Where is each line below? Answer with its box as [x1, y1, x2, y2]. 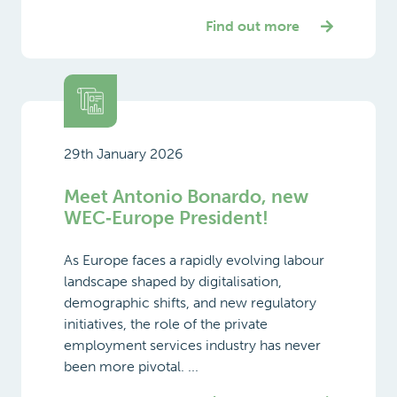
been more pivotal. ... [64, 357, 198, 375]
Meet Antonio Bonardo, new [64, 184, 308, 207]
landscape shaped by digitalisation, [64, 272, 282, 290]
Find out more [206, 17, 300, 35]
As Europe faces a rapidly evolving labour [64, 251, 324, 269]
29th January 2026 [64, 144, 183, 162]
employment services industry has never [64, 336, 321, 354]
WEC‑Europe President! [64, 206, 269, 229]
